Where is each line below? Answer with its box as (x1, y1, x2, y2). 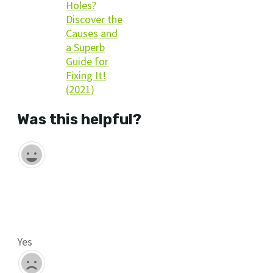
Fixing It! (66, 68, 106, 82)
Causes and (66, 26, 118, 40)
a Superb (66, 40, 105, 54)
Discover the (66, 12, 122, 26)
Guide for (66, 54, 108, 68)
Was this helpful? (17, 110, 141, 128)
